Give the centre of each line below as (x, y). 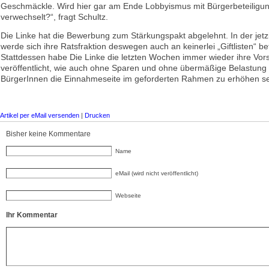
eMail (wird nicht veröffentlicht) (157, 173)
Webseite (128, 195)
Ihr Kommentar (32, 215)
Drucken (97, 115)
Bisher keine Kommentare (48, 134)
